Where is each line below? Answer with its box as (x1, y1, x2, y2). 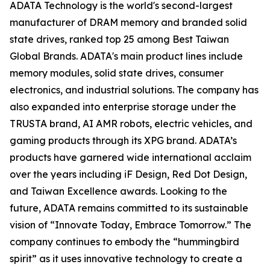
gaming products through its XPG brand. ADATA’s (10, 134, 237, 146)
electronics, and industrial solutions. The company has (10, 84, 259, 96)
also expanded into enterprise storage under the (10, 101, 236, 113)
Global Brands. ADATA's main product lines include (10, 50, 243, 62)
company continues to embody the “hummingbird (10, 236, 239, 248)
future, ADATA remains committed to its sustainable (10, 202, 248, 214)
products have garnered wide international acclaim (10, 151, 251, 163)
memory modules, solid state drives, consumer (10, 67, 224, 79)
